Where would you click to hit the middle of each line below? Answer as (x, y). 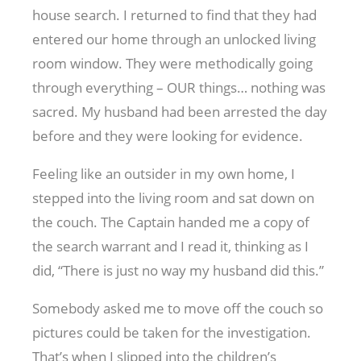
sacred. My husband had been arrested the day (180, 111)
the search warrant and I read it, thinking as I (170, 246)
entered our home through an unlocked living (174, 39)
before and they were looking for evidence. (168, 135)
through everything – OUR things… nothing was (179, 87)
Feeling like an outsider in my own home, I (164, 173)
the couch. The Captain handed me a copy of (171, 222)
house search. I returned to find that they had (174, 15)
